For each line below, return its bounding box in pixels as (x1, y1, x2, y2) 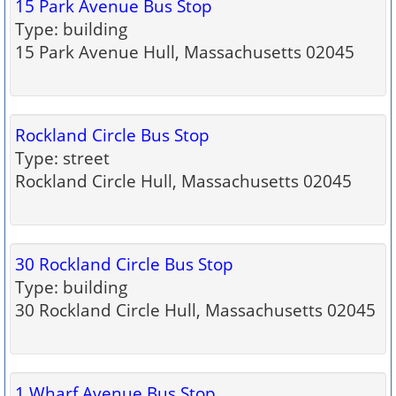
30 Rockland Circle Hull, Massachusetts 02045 (15, 299, 376, 321)
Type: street (15, 147, 110, 169)
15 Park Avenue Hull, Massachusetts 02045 (15, 41, 354, 63)
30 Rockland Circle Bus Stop (15, 253, 233, 275)
